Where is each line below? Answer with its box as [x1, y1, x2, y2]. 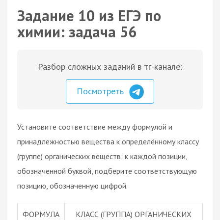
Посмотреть [77, 85, 126, 97]
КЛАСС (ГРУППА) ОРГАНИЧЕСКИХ [76, 209, 192, 219]
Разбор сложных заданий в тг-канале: [38, 61, 182, 72]
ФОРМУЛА [23, 209, 59, 219]
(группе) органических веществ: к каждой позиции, [17, 151, 187, 161]
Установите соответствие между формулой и [17, 121, 172, 132]
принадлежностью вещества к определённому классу [17, 136, 199, 146]
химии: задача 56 [17, 22, 137, 41]
